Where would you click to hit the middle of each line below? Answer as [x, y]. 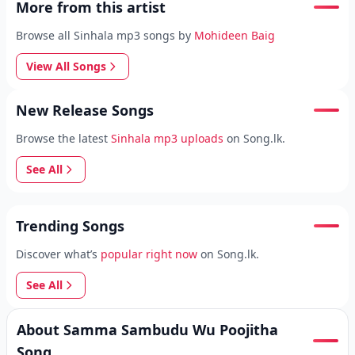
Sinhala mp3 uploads [167, 138]
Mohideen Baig [235, 35]
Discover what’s [57, 254]
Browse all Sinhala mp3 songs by [103, 35]
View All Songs [66, 66]
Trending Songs [70, 226]
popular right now [149, 254]
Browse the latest [62, 138]
